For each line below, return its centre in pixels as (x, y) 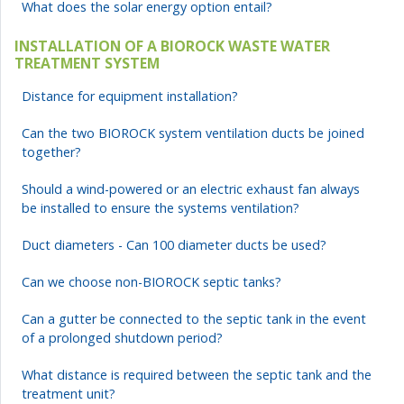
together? (51, 152)
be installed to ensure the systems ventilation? (161, 208)
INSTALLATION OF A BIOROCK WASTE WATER (172, 46)
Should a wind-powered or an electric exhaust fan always (191, 189)
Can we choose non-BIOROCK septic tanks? (151, 282)
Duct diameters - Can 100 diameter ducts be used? (174, 245)
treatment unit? (69, 394)
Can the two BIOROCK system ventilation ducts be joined (193, 133)
